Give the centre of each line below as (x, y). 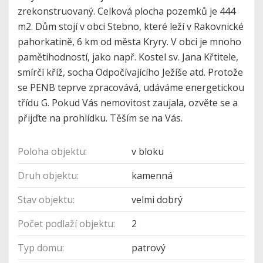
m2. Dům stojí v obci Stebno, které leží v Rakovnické (131, 27)
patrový (149, 248)
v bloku (148, 152)
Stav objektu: (46, 200)
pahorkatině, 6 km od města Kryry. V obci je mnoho (129, 42)
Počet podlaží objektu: (66, 224)
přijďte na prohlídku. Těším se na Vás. (100, 118)
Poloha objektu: (52, 152)
